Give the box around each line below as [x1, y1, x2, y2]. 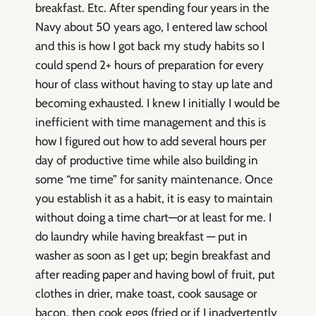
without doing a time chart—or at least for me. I [35, 210, 272, 225]
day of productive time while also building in [35, 153, 258, 168]
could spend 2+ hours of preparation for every [35, 58, 264, 73]
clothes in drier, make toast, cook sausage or [35, 286, 257, 301]
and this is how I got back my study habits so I [35, 39, 265, 54]
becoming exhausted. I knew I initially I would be [35, 96, 280, 111]
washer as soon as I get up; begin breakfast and [35, 248, 270, 263]
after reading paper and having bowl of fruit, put [35, 267, 275, 282]
